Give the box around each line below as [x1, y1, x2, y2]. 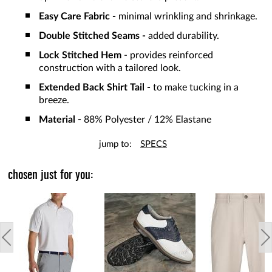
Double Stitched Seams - [39, 31, 146, 41]
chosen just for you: [8, 169, 93, 182]
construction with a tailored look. [39, 63, 181, 73]
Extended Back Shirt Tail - [39, 83, 151, 93]
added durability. [146, 31, 219, 41]
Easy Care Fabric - [39, 12, 116, 22]
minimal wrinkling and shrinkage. [116, 12, 257, 22]
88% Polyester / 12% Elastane [81, 115, 211, 125]
